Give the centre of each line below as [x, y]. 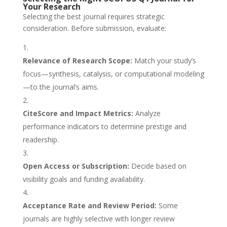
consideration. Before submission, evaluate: [94, 28]
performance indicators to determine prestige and [104, 127]
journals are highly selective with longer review [99, 219]
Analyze [147, 113]
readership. [41, 140]
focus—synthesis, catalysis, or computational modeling [113, 74]
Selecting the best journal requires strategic [93, 17]
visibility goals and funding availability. [84, 179]
